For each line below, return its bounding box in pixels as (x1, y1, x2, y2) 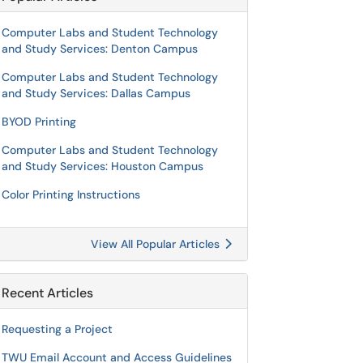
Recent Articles (2, 284, 93, 301)
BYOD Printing (2, 114, 76, 129)
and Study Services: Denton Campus (2, 41, 198, 56)
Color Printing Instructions (2, 187, 140, 202)
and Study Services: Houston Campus (2, 159, 203, 173)
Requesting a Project (2, 322, 113, 336)
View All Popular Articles (91, 237, 223, 251)
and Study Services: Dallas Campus (2, 86, 190, 100)
